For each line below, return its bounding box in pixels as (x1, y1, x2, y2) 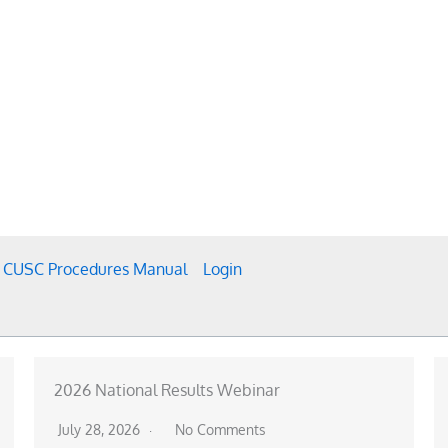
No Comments (174, 421, 266, 439)
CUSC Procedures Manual (3, 259, 187, 280)
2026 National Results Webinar (53, 380, 280, 401)
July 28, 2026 (57, 421, 144, 439)
